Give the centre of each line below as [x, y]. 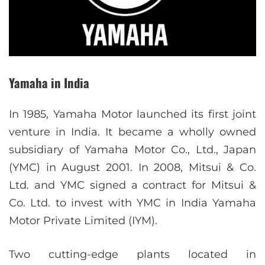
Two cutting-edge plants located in [132, 254]
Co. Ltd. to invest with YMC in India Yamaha [132, 203]
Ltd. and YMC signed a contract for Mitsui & [132, 185]
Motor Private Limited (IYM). [83, 220]
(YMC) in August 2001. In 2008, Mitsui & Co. [132, 167]
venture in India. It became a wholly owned [132, 132]
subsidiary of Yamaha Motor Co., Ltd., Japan [132, 149]
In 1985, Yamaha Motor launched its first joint [132, 114]
